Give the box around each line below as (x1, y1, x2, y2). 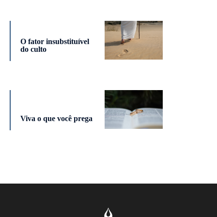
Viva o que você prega (20, 114, 93, 123)
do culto (20, 45, 46, 54)
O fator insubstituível (20, 37, 89, 46)
